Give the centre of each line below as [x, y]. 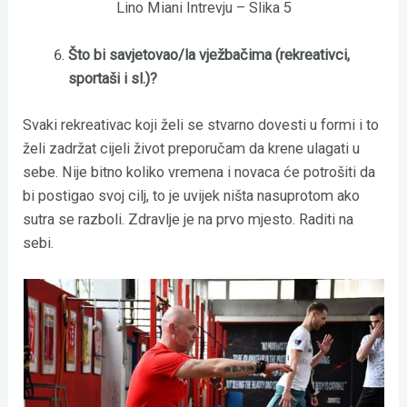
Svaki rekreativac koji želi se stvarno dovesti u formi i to [201, 125]
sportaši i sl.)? [112, 79]
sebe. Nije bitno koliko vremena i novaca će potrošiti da [199, 173]
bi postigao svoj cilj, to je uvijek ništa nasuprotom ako [192, 196]
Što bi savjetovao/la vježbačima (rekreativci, [208, 55]
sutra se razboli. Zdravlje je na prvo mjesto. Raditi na [189, 220]
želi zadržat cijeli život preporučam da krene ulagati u [192, 149]
